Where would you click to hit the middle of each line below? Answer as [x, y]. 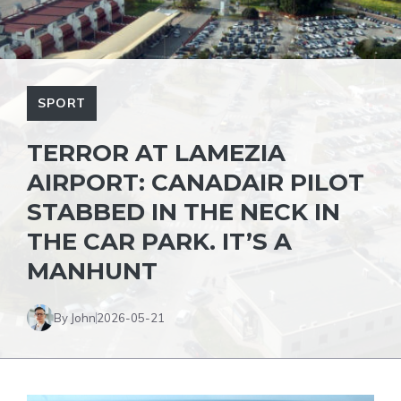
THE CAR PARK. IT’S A [159, 242]
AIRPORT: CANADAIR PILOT [196, 183]
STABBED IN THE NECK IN [183, 212]
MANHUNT [92, 271]
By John [75, 317]
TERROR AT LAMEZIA [156, 153]
